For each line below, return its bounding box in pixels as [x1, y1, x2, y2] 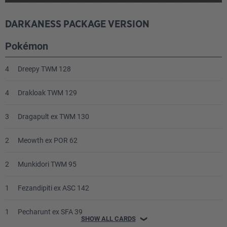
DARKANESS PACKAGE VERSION [5, 19, 149, 30]
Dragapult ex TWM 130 [18, 112, 89, 121]
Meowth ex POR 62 [18, 136, 78, 145]
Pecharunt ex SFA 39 [18, 208, 83, 216]
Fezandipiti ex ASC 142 [18, 184, 89, 193]
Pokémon [5, 40, 48, 53]
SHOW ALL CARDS [81, 215, 136, 223]
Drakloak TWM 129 [18, 89, 77, 97]
